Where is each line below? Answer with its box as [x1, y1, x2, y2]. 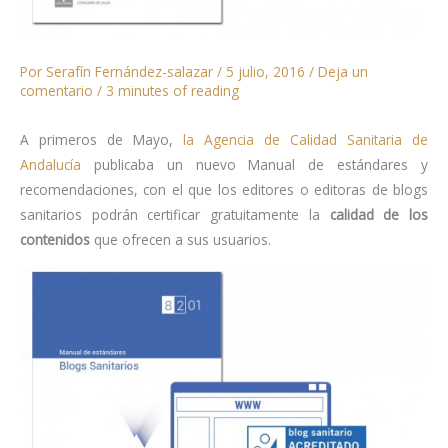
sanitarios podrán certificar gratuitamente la [20, 205, 330, 225]
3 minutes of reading [106, 80, 239, 100]
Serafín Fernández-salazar [46, 61, 217, 81]
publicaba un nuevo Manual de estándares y [81, 155, 428, 175]
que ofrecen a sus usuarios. [90, 230, 271, 250]
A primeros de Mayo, [20, 130, 183, 150]
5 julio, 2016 [226, 61, 309, 81]
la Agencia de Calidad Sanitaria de [183, 130, 428, 150]
